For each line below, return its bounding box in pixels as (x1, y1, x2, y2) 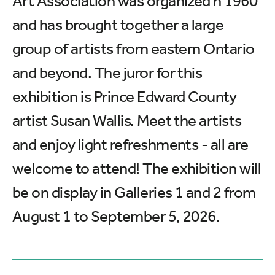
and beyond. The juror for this (12, 63, 203, 82)
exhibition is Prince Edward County (12, 87, 237, 106)
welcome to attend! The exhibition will (12, 159, 261, 178)
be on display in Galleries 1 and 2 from (12, 183, 256, 202)
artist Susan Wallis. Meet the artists (12, 111, 242, 130)
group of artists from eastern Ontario (12, 39, 255, 58)
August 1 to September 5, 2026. (12, 207, 220, 226)
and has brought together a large (12, 15, 224, 34)
